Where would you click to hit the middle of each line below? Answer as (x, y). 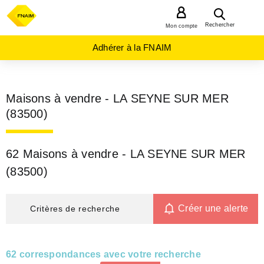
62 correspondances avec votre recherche (103, 254)
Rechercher (220, 25)
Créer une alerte (213, 208)
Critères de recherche (75, 208)
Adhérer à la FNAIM (132, 47)
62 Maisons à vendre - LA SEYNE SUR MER (126, 154)
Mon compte (182, 26)
